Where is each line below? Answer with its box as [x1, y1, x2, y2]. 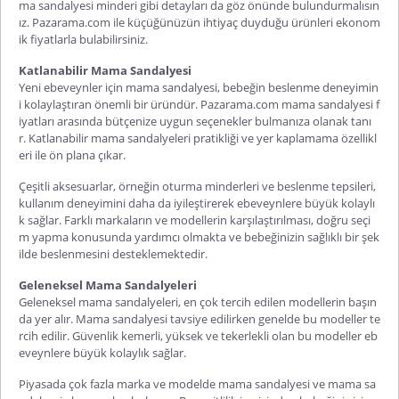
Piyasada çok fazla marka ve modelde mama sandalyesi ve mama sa [19, 375, 376, 392]
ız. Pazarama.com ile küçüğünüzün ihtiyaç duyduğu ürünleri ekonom [19, 13, 380, 30]
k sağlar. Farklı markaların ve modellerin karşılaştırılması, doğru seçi [19, 211, 370, 228]
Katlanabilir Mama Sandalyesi [19, 61, 191, 78]
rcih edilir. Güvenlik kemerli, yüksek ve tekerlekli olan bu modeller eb [19, 327, 378, 344]
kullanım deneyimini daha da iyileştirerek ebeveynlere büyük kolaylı [19, 194, 375, 211]
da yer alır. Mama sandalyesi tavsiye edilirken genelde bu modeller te [19, 310, 380, 327]
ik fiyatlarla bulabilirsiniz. [19, 30, 148, 47]
